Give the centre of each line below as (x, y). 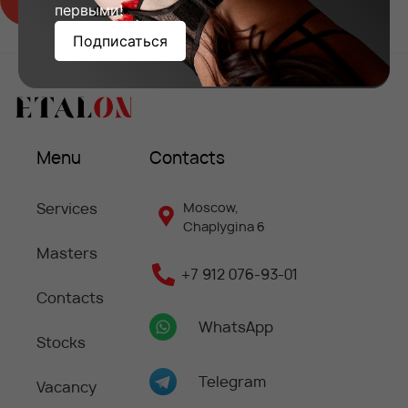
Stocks (61, 342)
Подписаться (120, 41)
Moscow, (210, 207)
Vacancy (66, 387)
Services (66, 208)
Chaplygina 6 (224, 226)
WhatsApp (235, 326)
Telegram (232, 381)
